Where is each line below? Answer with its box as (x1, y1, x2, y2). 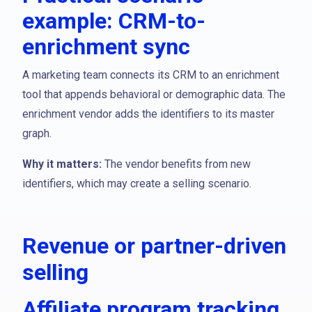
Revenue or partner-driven (22, 233, 286, 259)
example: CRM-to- (22, 8, 205, 34)
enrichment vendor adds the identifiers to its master (22, 107, 274, 120)
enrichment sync (22, 33, 190, 60)
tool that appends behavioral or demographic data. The (22, 88, 286, 101)
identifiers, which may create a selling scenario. (22, 177, 251, 190)
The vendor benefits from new (102, 157, 251, 171)
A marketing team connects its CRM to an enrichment (22, 68, 279, 81)
